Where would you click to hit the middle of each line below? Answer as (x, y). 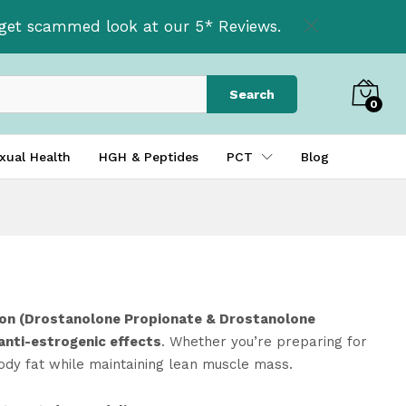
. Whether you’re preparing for (264, 342)
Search (252, 94)
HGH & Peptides (149, 157)
